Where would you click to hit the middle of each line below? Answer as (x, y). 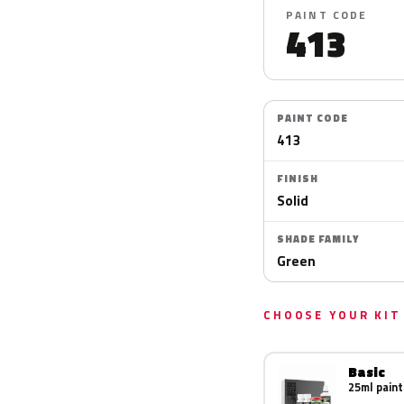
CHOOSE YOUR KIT (332, 315)
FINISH (298, 179)
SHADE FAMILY (318, 239)
